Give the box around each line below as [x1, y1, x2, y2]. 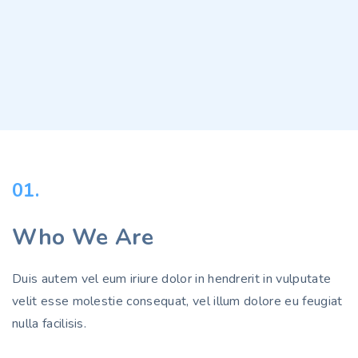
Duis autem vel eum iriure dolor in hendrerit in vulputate [12, 270, 332, 288]
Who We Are [12, 222, 154, 253]
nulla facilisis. [12, 315, 87, 332]
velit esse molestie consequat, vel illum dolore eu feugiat [12, 292, 343, 310]
